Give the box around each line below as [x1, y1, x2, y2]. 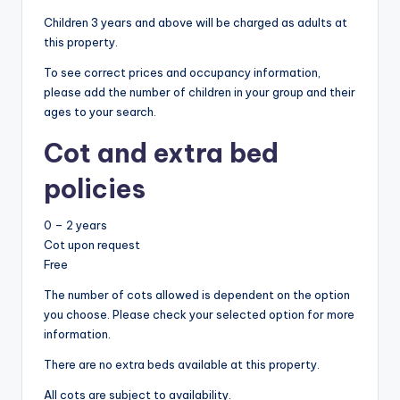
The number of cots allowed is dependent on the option [44, 287, 350, 303]
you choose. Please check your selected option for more [44, 307, 354, 322]
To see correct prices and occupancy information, [44, 64, 321, 79]
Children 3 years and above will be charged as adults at [44, 14, 347, 29]
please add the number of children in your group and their [44, 84, 355, 99]
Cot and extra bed [44, 136, 279, 170]
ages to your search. [44, 104, 156, 119]
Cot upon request [44, 237, 140, 253]
